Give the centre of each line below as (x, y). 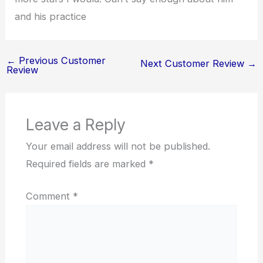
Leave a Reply (75, 124)
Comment (49, 196)
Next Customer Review (194, 63)
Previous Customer (60, 60)
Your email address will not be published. (118, 146)
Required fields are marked (87, 163)
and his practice (51, 17)
